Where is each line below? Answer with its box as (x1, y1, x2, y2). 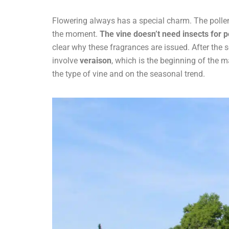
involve (52, 56, 80, 65)
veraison (80, 56, 111, 65)
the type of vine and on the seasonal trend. (52, 69, 205, 79)
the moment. (52, 29, 100, 39)
